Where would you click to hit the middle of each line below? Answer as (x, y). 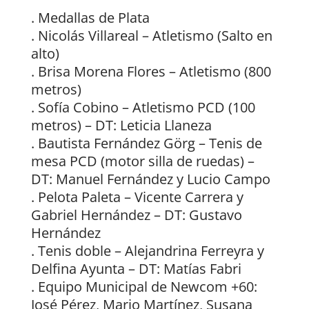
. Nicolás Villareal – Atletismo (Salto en (151, 36)
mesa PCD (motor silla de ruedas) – (142, 161)
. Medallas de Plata (90, 18)
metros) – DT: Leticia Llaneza (121, 126)
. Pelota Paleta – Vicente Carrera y (137, 197)
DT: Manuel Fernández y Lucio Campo (150, 179)
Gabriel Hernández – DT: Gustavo (136, 215)
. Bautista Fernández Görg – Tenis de (146, 143)
